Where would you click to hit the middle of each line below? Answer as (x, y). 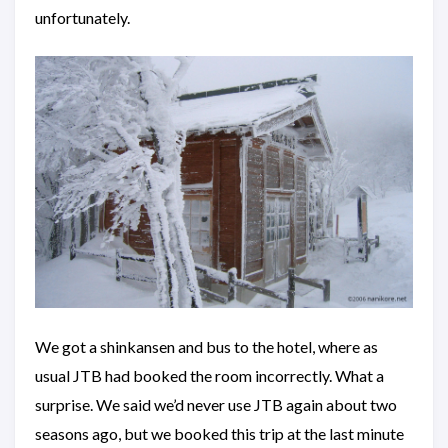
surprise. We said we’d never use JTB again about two (216, 404)
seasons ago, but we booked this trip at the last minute (219, 433)
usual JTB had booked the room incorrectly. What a (209, 375)
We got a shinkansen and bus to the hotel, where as (206, 346)
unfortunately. (82, 17)
